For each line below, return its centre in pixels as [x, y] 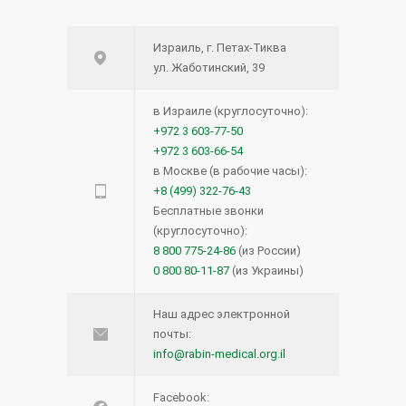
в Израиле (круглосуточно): [231, 111]
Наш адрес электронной [222, 314]
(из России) [268, 250]
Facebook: [181, 397]
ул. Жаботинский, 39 [209, 67]
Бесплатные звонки [208, 210]
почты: [172, 333]
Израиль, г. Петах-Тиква [220, 47]
